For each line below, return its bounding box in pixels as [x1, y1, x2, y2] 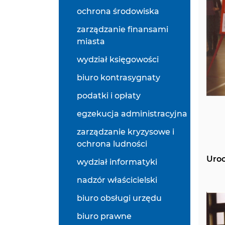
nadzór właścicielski [77, 175, 157, 185]
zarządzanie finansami [77, 25, 168, 34]
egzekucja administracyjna [77, 109, 187, 119]
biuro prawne [77, 211, 132, 221]
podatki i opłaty [77, 91, 141, 100]
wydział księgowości [77, 55, 159, 64]
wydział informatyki [77, 157, 157, 167]
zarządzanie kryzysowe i [77, 127, 174, 137]
